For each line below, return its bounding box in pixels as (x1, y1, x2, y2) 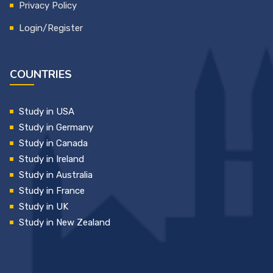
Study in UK (19, 200, 68, 212)
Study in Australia (19, 169, 93, 180)
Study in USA (19, 105, 74, 117)
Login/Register (19, 22, 83, 34)
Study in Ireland (19, 153, 84, 165)
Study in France (19, 185, 85, 196)
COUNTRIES (10, 66, 72, 82)
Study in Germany (19, 121, 93, 133)
